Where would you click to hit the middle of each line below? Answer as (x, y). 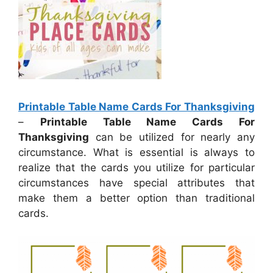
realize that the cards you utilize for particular (136, 167)
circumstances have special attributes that (136, 183)
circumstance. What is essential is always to (136, 152)
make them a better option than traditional (136, 198)
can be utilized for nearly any (172, 137)
